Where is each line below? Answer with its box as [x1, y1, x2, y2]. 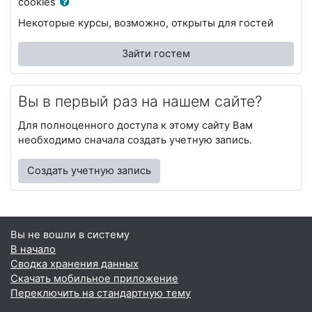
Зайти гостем [122, 47, 190, 60]
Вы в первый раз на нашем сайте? [18, 91, 263, 110]
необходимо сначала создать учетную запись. [18, 133, 252, 146]
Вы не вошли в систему [10, 228, 130, 241]
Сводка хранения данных [10, 258, 139, 270]
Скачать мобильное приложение [10, 272, 178, 285]
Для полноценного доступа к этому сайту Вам [18, 118, 253, 132]
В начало [10, 243, 56, 256]
